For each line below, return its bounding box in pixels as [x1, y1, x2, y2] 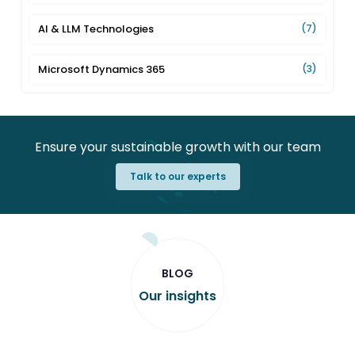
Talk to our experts [129, 169, 226, 183]
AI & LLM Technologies [38, 21, 155, 36]
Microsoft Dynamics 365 [38, 61, 166, 77]
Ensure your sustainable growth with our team [34, 137, 321, 156]
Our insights [139, 286, 216, 305]
